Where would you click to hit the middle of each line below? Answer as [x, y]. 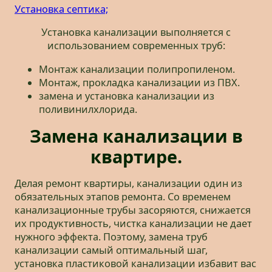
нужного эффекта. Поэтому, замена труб [111, 237]
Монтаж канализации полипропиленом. [137, 69]
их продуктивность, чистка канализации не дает [133, 224]
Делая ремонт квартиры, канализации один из [128, 184]
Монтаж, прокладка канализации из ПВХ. [139, 82]
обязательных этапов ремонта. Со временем [123, 197]
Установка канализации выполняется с [136, 32]
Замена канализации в [136, 136]
